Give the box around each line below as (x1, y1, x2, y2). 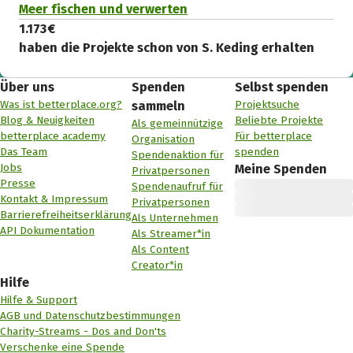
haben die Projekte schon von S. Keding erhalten (19, 40, 315, 56)
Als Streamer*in (132, 226, 210, 240)
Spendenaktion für (132, 147, 224, 162)
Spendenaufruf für (132, 179, 223, 193)
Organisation (132, 132, 195, 146)
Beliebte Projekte (235, 113, 323, 127)
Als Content (132, 242, 189, 256)
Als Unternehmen (132, 210, 218, 225)
